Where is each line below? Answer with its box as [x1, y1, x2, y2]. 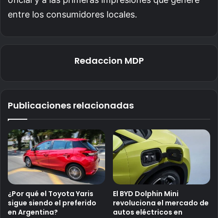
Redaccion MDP [74, 54, 144, 67]
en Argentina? [8, 207, 58, 217]
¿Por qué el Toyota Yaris [8, 188, 93, 199]
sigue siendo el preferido [8, 198, 96, 208]
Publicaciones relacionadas [8, 99, 134, 111]
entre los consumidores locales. [8, 9, 137, 19]
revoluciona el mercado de [113, 198, 209, 208]
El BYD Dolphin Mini [113, 188, 179, 199]
